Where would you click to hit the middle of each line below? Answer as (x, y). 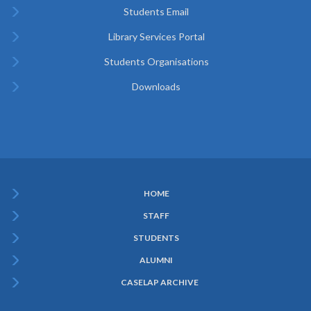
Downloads (156, 86)
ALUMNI (156, 260)
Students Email (156, 11)
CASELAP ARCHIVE (160, 282)
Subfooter (43, 204)
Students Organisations (156, 61)
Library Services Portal (156, 36)
